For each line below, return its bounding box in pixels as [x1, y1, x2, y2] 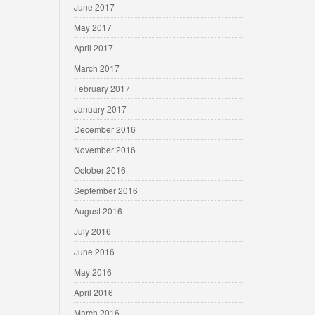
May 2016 [74, 266, 112, 278]
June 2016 [74, 245, 115, 257]
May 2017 [74, 21, 112, 33]
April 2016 [74, 286, 113, 298]
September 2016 [74, 184, 138, 196]
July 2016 [74, 225, 111, 237]
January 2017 [74, 103, 127, 115]
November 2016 [74, 143, 136, 155]
